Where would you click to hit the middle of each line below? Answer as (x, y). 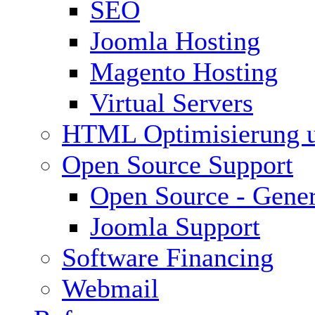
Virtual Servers (172, 103)
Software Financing (168, 257)
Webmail (110, 288)
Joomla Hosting (175, 41)
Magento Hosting (184, 72)
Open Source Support (178, 165)
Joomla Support (175, 226)
